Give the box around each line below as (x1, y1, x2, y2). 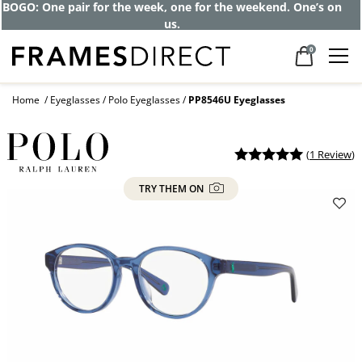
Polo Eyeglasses (108, 93, 180, 107)
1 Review (309, 146, 352, 162)
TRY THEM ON (138, 182, 206, 196)
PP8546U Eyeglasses (188, 93, 285, 107)
